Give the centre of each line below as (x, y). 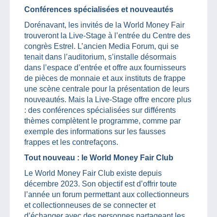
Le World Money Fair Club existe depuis (93, 173)
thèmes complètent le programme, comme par (102, 121)
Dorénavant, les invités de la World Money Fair (104, 25)
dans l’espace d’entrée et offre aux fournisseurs (105, 67)
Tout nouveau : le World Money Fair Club (99, 157)
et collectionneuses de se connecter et (90, 205)
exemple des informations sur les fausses (95, 131)
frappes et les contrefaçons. (71, 142)
